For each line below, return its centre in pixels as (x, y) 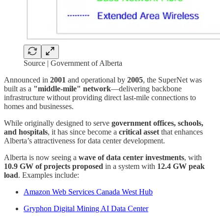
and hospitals (26, 132)
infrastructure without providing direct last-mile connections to (100, 97)
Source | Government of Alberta (73, 63)
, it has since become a (83, 132)
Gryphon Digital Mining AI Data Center (86, 208)
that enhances (181, 132)
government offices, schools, (157, 123)
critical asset (139, 132)
